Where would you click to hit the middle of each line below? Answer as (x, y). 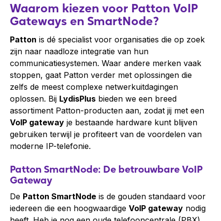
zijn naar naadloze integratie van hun (79, 51)
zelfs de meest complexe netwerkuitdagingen (94, 87)
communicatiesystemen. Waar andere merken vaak (106, 63)
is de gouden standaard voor (151, 196)
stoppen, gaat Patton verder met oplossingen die (101, 75)
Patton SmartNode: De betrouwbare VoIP (106, 169)
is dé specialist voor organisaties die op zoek (121, 39)
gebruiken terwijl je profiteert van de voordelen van (106, 134)
